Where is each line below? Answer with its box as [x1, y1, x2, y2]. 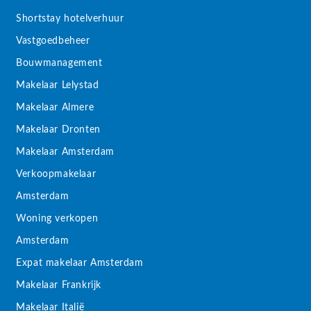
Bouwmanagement [16, 58, 103, 68]
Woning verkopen [16, 213, 99, 224]
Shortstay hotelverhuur [16, 13, 124, 24]
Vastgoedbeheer [16, 35, 90, 46]
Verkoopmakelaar [16, 169, 96, 179]
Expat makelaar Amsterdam [16, 258, 144, 268]
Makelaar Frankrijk [16, 280, 102, 290]
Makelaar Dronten [16, 124, 101, 135]
